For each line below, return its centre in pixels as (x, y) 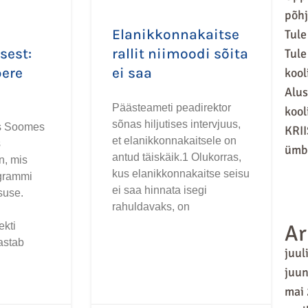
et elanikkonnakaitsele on (175, 140)
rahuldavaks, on (151, 206)
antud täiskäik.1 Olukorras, (177, 157)
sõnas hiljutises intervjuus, (177, 124)
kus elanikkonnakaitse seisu (181, 173)
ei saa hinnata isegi (160, 190)
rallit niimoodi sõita (180, 53)
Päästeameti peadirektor (172, 107)
